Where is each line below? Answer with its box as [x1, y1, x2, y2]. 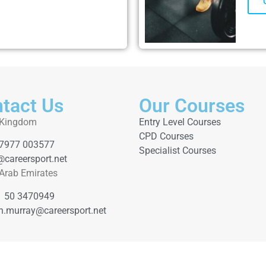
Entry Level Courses [139, 116, 221, 128]
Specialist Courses [139, 144, 216, 156]
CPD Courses [139, 130, 194, 142]
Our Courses [139, 94, 245, 117]
